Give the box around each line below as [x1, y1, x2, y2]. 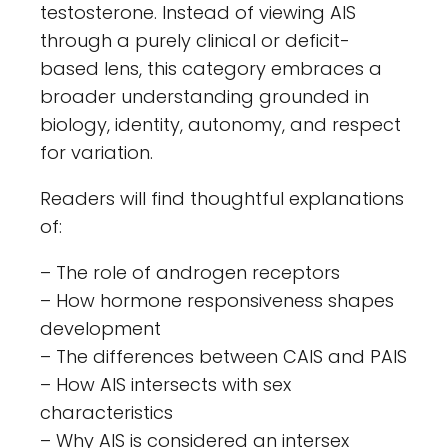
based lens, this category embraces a [40, 55, 382, 81]
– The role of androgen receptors [40, 259, 340, 285]
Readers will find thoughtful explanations [40, 185, 404, 211]
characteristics [40, 399, 173, 425]
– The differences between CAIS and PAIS [40, 343, 407, 369]
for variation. [40, 139, 153, 165]
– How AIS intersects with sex [40, 371, 291, 397]
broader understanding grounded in [40, 83, 369, 109]
